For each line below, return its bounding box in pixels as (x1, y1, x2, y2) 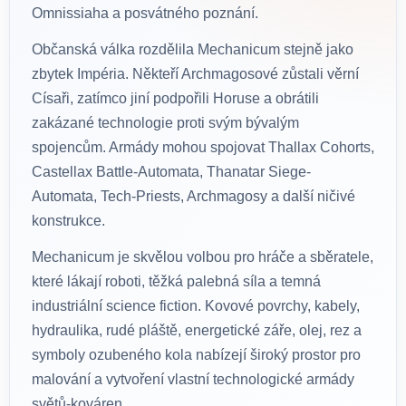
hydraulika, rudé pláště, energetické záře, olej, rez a (32, 323, 362, 339)
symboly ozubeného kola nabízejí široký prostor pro (32, 347, 361, 363)
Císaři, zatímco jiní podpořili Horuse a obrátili (32, 91, 319, 107)
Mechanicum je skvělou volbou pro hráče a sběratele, (32, 249, 373, 266)
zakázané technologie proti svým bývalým (32, 115, 299, 131)
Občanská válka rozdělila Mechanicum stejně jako (32, 42, 353, 58)
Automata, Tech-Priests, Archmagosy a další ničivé (32, 188, 355, 205)
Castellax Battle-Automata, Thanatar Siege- (32, 164, 311, 180)
